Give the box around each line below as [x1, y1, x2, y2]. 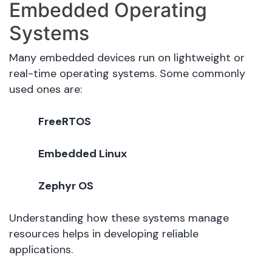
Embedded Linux [38, 146, 127, 161]
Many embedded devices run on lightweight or [9, 50, 245, 66]
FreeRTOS [38, 114, 91, 129]
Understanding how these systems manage [9, 211, 229, 226]
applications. [9, 242, 73, 257]
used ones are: [9, 82, 82, 97]
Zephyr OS [38, 178, 93, 194]
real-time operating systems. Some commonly [9, 66, 245, 81]
